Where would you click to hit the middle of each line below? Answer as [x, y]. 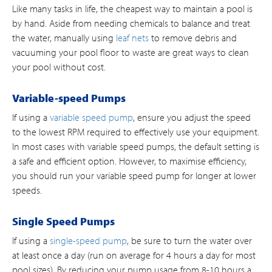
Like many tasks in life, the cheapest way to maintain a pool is [132, 8]
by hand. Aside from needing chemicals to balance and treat [131, 23]
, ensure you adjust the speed [192, 117]
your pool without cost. [59, 67]
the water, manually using [64, 38]
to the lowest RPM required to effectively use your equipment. [136, 132]
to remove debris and [193, 38]
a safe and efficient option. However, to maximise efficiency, [129, 161]
